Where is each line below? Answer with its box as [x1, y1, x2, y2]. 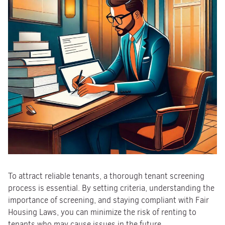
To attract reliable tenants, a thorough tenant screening [8, 171, 204, 181]
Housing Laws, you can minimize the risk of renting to [8, 207, 196, 217]
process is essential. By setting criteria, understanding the [8, 183, 214, 193]
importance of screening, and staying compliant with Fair [8, 195, 209, 205]
